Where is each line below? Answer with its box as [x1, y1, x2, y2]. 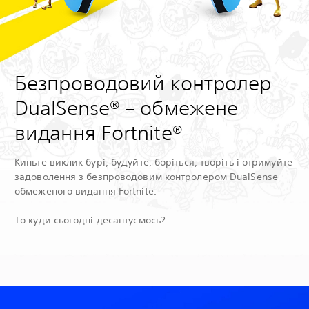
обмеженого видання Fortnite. [14, 184, 166, 197]
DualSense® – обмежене [14, 95, 239, 120]
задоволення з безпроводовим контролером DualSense [14, 170, 278, 183]
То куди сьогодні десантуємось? [14, 213, 169, 226]
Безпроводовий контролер [14, 70, 272, 95]
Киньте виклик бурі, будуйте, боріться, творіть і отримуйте [14, 155, 292, 168]
